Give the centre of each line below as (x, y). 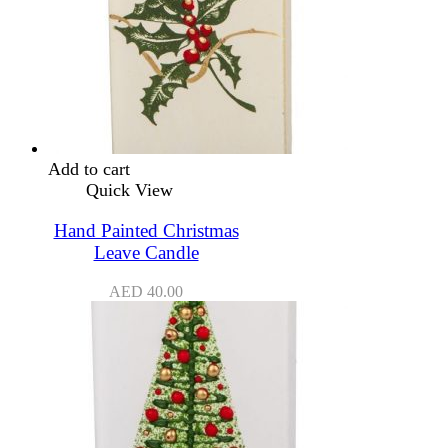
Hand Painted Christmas (146, 231)
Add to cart (89, 169)
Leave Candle (146, 253)
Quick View (129, 190)
